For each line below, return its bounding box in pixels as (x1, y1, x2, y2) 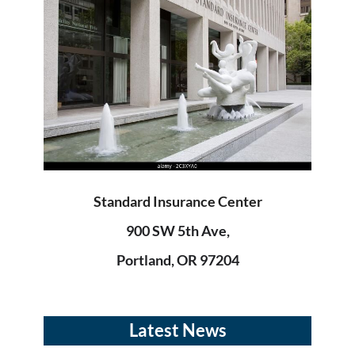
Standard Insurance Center (93, 193, 262, 211)
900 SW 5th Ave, (125, 222, 230, 240)
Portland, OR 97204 (116, 251, 239, 269)
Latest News (128, 319, 227, 342)
